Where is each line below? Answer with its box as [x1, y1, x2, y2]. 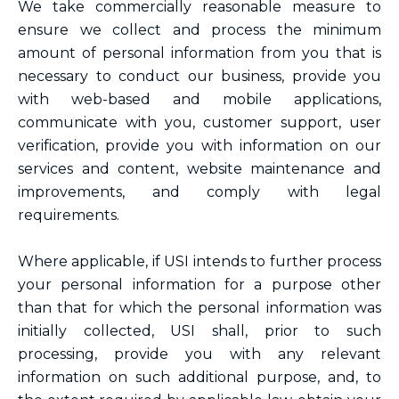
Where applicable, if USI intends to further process [18, 253, 381, 270]
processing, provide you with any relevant [18, 346, 381, 362]
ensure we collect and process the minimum [18, 21, 381, 38]
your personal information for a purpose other [18, 276, 381, 293]
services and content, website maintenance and [18, 160, 381, 177]
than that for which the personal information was [18, 299, 381, 316]
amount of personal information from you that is [18, 45, 381, 61]
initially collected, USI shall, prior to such [18, 322, 381, 339]
